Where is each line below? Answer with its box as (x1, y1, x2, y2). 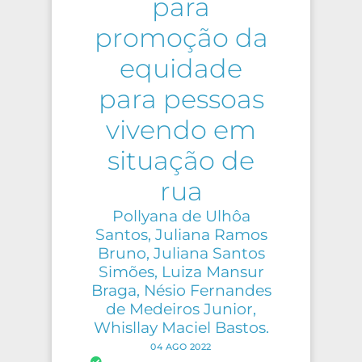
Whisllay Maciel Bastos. (93, 318, 269, 338)
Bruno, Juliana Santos (97, 243, 265, 263)
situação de (107, 145, 255, 177)
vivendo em (106, 114, 256, 146)
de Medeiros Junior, (106, 299, 256, 319)
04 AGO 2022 (150, 341, 212, 353)
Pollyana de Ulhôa (112, 206, 250, 226)
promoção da (94, 22, 268, 54)
